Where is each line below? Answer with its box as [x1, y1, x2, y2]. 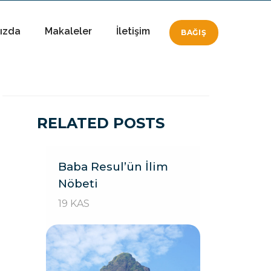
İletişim [116, 25, 150, 37]
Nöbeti [58, 177, 98, 191]
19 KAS [58, 198, 90, 209]
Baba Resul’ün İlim [58, 160, 168, 174]
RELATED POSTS [37, 114, 165, 132]
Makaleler [44, 25, 92, 37]
